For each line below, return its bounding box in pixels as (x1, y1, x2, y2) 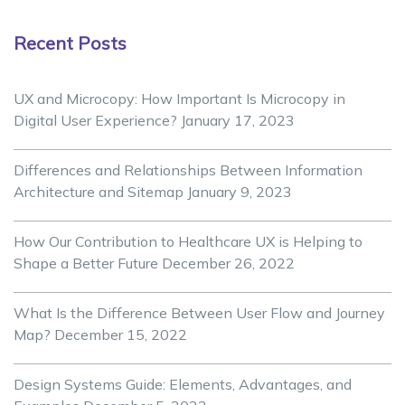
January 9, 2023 (187, 183, 292, 202)
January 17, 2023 (181, 111, 295, 130)
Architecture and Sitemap (14, 183, 184, 202)
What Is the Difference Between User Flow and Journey (14, 304, 385, 323)
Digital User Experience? (14, 111, 177, 130)
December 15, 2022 (54, 325, 187, 344)
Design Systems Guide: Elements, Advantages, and (14, 375, 352, 394)
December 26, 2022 (162, 254, 295, 273)
